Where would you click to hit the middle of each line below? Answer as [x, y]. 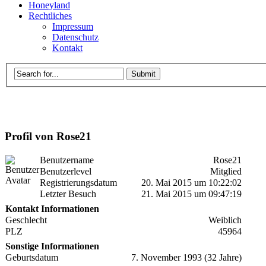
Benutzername [67, 160]
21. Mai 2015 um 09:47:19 [191, 194]
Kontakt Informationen [52, 209]
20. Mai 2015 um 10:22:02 [191, 183]
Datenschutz [75, 37]
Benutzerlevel [66, 172]
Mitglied [226, 172]
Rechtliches [50, 16]
